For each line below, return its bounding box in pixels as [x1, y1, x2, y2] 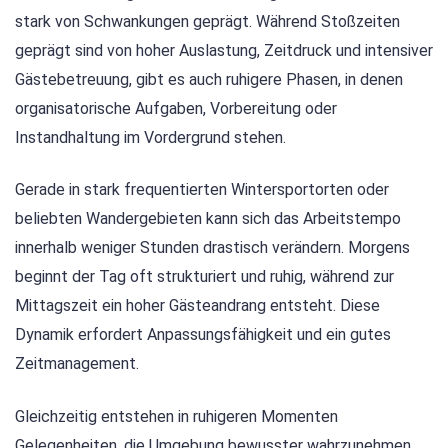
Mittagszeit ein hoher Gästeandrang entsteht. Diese [15, 296, 380, 316]
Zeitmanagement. [15, 354, 139, 374]
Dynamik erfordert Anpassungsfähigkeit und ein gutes [15, 325, 391, 345]
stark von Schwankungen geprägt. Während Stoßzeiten [15, 12, 400, 32]
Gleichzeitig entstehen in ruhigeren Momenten [15, 406, 338, 426]
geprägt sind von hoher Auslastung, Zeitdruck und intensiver [15, 41, 433, 61]
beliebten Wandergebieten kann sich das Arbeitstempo [15, 209, 401, 229]
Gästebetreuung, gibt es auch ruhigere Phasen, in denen [15, 70, 403, 90]
